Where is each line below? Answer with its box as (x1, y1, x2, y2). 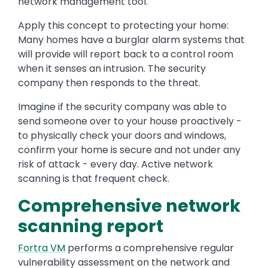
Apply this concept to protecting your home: (18, 19, 229, 33)
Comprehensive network (18, 194, 240, 218)
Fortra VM (18, 241, 65, 255)
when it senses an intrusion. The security (18, 62, 206, 76)
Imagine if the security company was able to (18, 100, 227, 114)
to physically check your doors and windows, (18, 129, 226, 143)
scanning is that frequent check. (18, 172, 169, 186)
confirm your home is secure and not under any (18, 143, 240, 157)
